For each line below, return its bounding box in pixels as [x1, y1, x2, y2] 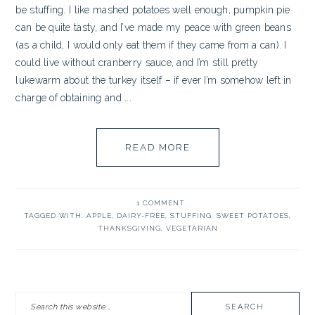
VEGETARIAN [165, 224, 218, 232]
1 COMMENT [136, 199, 185, 207]
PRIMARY [15, 281, 89, 298]
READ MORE [124, 142, 191, 153]
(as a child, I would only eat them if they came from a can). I [15, 39, 287, 51]
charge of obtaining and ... [15, 92, 131, 103]
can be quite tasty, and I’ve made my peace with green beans [15, 22, 291, 33]
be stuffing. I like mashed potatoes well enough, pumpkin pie [15, 4, 290, 15]
